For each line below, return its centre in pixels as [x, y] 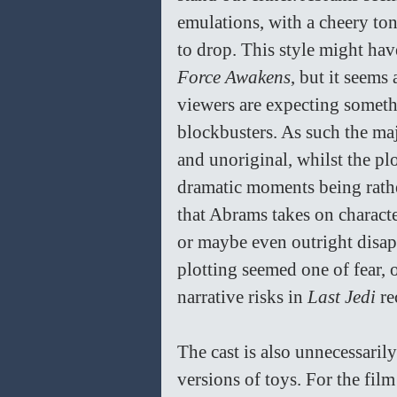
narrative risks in [242, 297]
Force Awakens [234, 78]
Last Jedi [344, 297]
